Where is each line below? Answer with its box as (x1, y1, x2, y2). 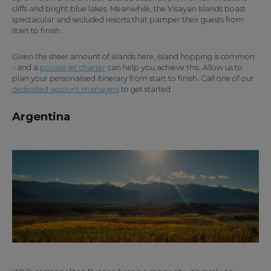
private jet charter (40, 63, 106, 72)
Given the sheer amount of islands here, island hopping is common (12, 52, 255, 61)
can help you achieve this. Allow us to (106, 63, 243, 72)
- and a (12, 63, 40, 72)
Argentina (12, 109, 70, 123)
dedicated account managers (12, 85, 119, 94)
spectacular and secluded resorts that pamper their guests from (12, 15, 244, 24)
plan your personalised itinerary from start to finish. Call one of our (12, 74, 254, 83)
